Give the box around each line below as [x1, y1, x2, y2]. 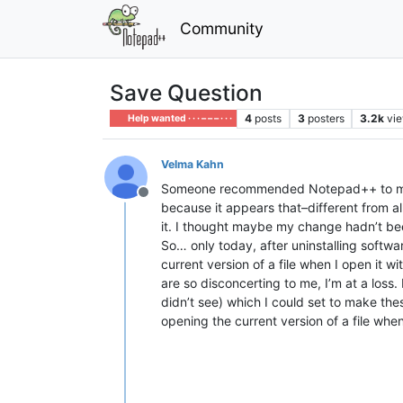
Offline [142, 192, 187, 210]
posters [307, 111, 345, 125]
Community [179, 18, 264, 38]
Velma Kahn [161, 157, 224, 171]
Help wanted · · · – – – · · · [126, 112, 233, 124]
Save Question [110, 78, 263, 106]
